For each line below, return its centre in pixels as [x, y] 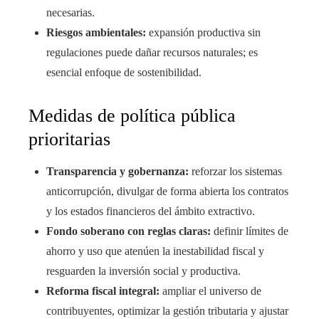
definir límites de [250, 231]
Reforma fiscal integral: [103, 291]
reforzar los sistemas [235, 172]
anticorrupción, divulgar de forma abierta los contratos [167, 192]
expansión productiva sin [203, 33]
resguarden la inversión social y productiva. [143, 271]
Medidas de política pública [132, 116]
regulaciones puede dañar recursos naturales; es [152, 53]
